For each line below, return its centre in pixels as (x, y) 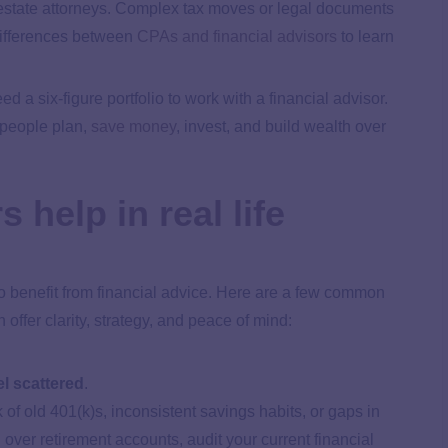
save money (133, 127)
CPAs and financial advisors (237, 36)
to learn (365, 36)
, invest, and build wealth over (281, 127)
